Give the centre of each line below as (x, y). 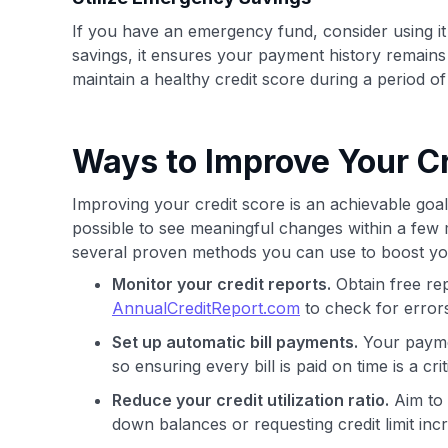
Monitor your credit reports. (221, 284)
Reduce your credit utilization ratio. (250, 400)
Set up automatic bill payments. (235, 342)
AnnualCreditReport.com (206, 308)
